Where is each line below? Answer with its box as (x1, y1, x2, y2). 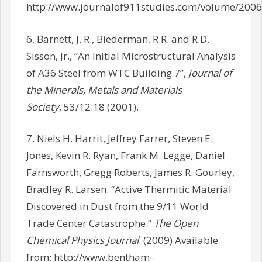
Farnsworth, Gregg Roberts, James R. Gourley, (26, 166, 235, 180)
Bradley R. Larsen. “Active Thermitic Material (26, 182, 232, 196)
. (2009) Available (138, 233, 218, 247)
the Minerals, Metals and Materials (26, 82, 182, 96)
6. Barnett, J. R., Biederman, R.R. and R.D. (26, 32, 209, 46)
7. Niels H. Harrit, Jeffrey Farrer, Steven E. (26, 132, 213, 146)
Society (26, 99, 59, 113)
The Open (153, 216, 198, 230)
